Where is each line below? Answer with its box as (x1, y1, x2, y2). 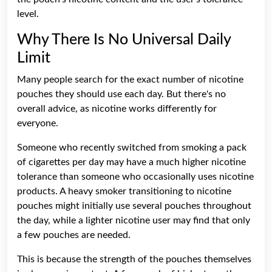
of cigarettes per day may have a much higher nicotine (17, 157, 246, 167)
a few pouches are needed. (17, 229, 131, 240)
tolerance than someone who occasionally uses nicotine (17, 171, 254, 182)
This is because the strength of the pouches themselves (17, 254, 251, 264)
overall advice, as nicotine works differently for (17, 103, 217, 114)
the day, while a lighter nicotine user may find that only (17, 215, 250, 225)
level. (17, 8, 39, 19)
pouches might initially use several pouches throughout (17, 200, 251, 211)
